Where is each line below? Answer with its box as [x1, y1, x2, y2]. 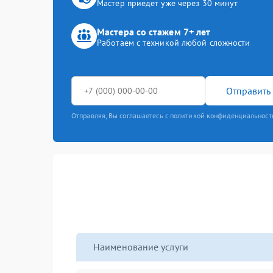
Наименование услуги [93, 241, 188, 253]
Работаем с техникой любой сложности [97, 37, 250, 48]
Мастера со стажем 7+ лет [97, 26, 211, 38]
